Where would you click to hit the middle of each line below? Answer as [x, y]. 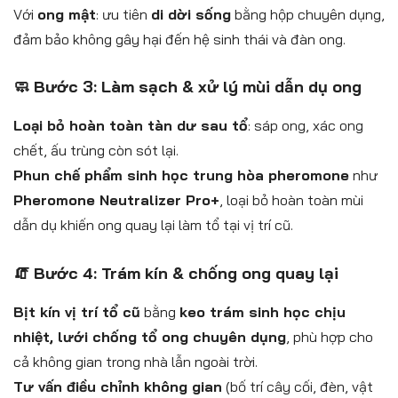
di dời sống [191, 14]
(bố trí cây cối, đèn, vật [298, 387]
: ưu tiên [123, 14]
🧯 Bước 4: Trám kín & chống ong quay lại [176, 274]
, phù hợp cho [330, 337]
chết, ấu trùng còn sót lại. [96, 151]
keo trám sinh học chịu [263, 312]
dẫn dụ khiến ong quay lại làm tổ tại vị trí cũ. [153, 225]
